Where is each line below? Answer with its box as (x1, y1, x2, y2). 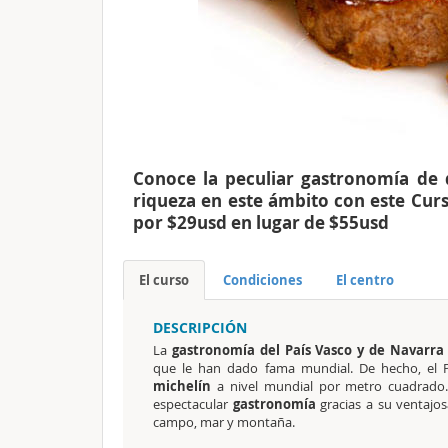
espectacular (153, 395, 233, 413)
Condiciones (223, 271, 302, 289)
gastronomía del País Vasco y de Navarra (171, 341, 444, 359)
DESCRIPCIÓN (153, 318, 247, 337)
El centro (336, 271, 394, 289)
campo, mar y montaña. (153, 413, 295, 431)
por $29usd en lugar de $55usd (133, 211, 389, 234)
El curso (139, 271, 189, 289)
